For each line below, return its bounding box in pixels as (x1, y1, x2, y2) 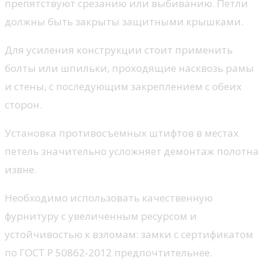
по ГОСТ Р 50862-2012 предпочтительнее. (5, 246, 212, 260)
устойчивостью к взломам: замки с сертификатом (5, 227, 253, 242)
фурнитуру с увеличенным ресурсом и (5, 209, 197, 223)
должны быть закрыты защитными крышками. (5, 15, 243, 29)
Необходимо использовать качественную (5, 191, 213, 205)
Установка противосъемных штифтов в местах (5, 126, 239, 140)
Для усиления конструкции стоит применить (5, 43, 233, 57)
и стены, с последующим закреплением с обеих (5, 80, 242, 94)
